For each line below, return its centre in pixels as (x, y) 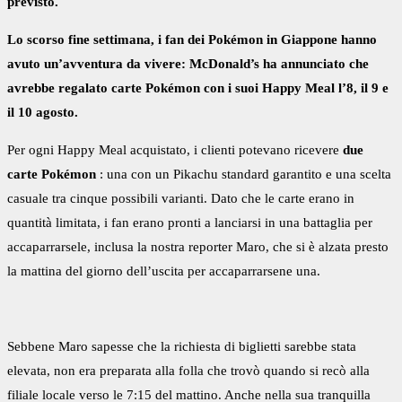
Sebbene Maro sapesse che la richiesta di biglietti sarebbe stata (182, 347)
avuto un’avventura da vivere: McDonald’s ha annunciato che (188, 64)
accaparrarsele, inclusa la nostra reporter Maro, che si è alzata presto (198, 247)
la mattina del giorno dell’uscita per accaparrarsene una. (164, 271)
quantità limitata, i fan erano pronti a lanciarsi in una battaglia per (190, 223)
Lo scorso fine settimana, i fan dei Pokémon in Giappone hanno (192, 40)
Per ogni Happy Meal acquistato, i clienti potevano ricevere (175, 150)
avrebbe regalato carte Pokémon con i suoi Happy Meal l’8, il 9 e (198, 88)
